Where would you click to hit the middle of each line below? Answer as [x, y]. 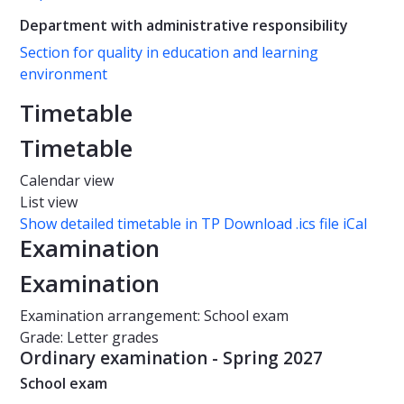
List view [49, 202]
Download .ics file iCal [295, 224]
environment [64, 74]
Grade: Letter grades [89, 338]
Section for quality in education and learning [169, 53]
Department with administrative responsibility [184, 26]
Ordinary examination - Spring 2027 [171, 358]
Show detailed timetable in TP [120, 224]
